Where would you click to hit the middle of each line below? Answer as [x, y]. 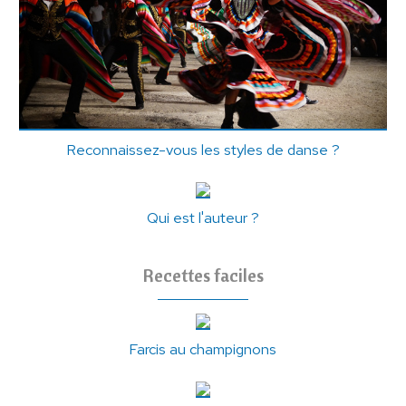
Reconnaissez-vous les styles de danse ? [203, 150]
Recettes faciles [203, 275]
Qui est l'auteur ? [203, 218]
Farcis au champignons [203, 349]
